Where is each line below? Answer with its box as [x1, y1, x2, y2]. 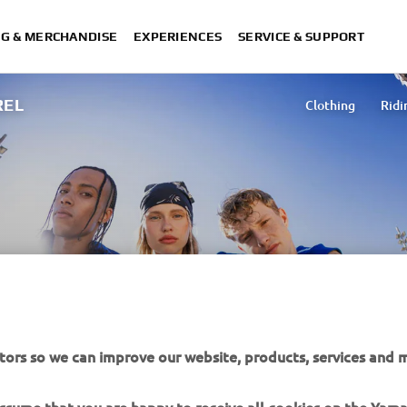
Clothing [305, 96, 355, 114]
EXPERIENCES [134, 29, 223, 44]
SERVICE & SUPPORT [238, 29, 364, 44]
